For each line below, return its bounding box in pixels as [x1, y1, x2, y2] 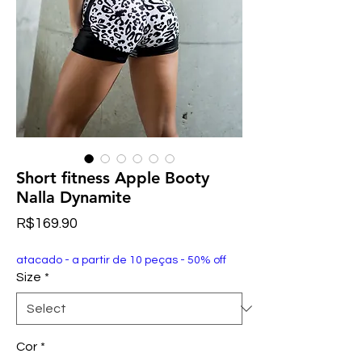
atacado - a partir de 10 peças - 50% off [16, 255, 226, 266]
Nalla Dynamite [16, 187, 131, 207]
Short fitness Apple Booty [16, 168, 209, 187]
